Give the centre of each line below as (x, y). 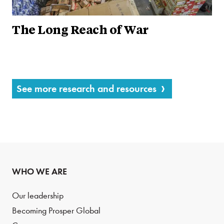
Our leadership (38, 196)
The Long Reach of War (80, 31)
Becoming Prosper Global (56, 211)
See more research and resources (86, 89)
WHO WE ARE (39, 172)
